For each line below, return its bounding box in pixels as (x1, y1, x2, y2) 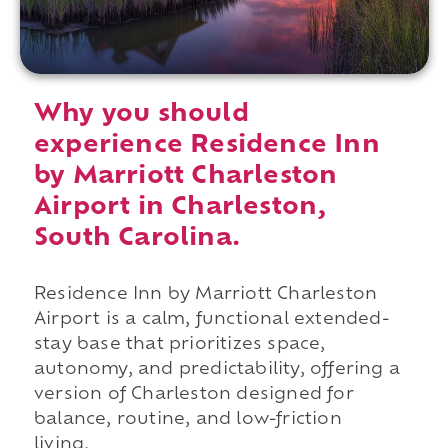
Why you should (33, 103, 249, 128)
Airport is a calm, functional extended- (33, 312, 389, 329)
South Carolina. (33, 227, 240, 252)
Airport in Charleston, (33, 196, 327, 221)
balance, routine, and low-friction (33, 412, 342, 429)
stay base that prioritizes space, (33, 337, 326, 354)
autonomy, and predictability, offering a (33, 362, 400, 379)
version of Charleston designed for (33, 387, 354, 404)
